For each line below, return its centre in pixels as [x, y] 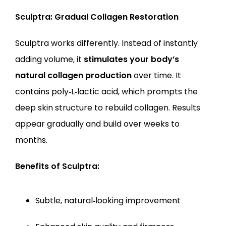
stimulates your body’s [131, 59]
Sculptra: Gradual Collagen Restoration [97, 17]
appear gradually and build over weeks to [97, 124]
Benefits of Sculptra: [57, 166]
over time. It [156, 75]
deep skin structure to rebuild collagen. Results [108, 108]
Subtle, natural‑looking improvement [108, 201]
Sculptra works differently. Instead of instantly [106, 43]
